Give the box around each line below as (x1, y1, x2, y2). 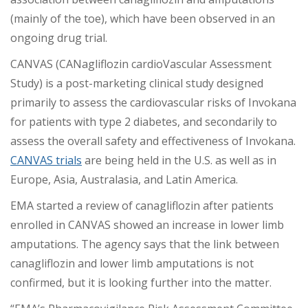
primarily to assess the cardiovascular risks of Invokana (10, 95, 296, 111)
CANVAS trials (10, 153, 82, 168)
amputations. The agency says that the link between (10, 236, 279, 252)
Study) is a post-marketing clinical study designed (10, 76, 263, 91)
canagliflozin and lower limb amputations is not (10, 256, 254, 272)
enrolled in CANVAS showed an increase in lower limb (10, 217, 284, 233)
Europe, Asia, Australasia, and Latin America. (10, 172, 238, 188)
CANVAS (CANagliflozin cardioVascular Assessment (10, 56, 272, 72)
